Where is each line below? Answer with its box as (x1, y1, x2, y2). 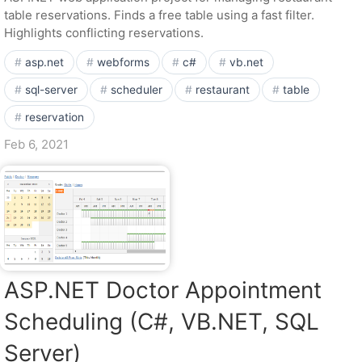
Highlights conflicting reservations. (4, 25, 204, 40)
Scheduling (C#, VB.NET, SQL (4, 308, 319, 335)
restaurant (196, 83, 250, 96)
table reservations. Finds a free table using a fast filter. (4, 7, 314, 23)
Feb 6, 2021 (4, 137, 69, 152)
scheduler (111, 83, 162, 96)
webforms (97, 56, 149, 69)
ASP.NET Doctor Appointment (4, 276, 322, 304)
